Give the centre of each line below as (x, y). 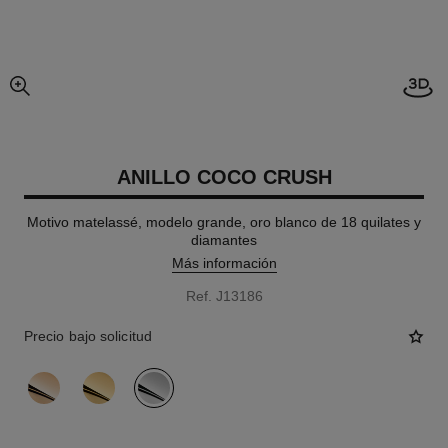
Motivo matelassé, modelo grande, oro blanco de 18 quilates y (224, 222)
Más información (224, 263)
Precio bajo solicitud (87, 336)
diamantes (224, 240)
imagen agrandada (68, 94)
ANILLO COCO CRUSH (224, 177)
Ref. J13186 (224, 296)
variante (49, 377)
